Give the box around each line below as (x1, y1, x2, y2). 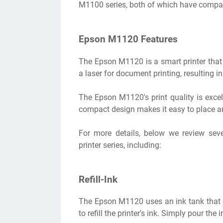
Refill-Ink (79, 174, 117, 185)
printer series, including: (79, 140, 161, 150)
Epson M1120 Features (79, 34, 178, 45)
